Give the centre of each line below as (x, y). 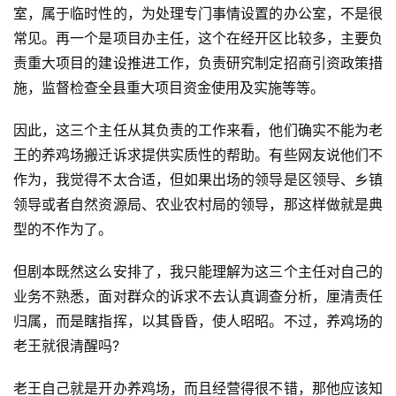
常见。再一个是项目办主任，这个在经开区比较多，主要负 (198, 38)
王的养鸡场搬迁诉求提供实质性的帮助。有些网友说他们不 (198, 155)
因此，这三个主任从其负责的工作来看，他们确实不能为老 (198, 130)
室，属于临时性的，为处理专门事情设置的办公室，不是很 (198, 14)
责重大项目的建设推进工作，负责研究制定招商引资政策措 (198, 63)
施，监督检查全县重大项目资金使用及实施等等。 (169, 88)
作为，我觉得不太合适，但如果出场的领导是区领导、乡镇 (198, 180)
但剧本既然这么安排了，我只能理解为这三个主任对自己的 (198, 272)
